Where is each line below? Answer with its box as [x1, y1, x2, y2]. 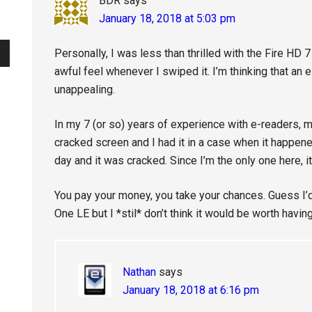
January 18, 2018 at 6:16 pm [123, 283, 259, 297]
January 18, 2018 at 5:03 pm [99, 12, 235, 25]
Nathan [123, 265, 156, 279]
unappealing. [54, 83, 115, 96]
